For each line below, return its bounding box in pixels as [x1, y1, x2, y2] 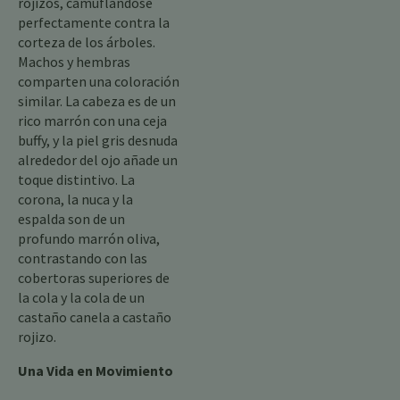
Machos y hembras [18, 53, 130, 71]
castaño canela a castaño [18, 308, 171, 326]
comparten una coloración [18, 72, 179, 90]
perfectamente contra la [18, 13, 170, 31]
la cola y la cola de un [18, 288, 145, 306]
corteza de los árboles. [18, 33, 155, 51]
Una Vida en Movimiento [18, 362, 173, 379]
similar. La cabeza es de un [18, 92, 176, 110]
